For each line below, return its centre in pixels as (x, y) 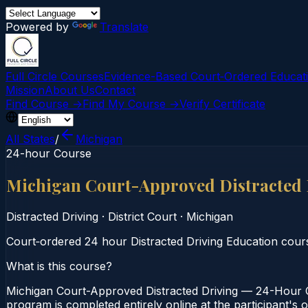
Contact (115, 90)
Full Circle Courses (55, 76)
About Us (70, 90)
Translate (124, 27)
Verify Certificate (222, 104)
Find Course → (44, 104)
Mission (25, 90)
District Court (142, 216)
